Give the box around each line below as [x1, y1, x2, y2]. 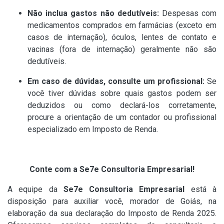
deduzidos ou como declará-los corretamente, [27, 100, 216, 110]
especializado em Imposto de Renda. [27, 124, 158, 134]
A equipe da [7, 184, 63, 194]
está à [184, 184, 217, 194]
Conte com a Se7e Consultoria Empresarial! [29, 164, 194, 174]
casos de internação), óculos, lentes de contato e [27, 32, 216, 42]
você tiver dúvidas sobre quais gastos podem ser [27, 88, 216, 98]
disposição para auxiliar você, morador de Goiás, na [7, 196, 216, 206]
